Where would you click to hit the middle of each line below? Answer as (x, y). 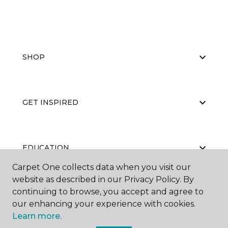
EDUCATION (46, 148)
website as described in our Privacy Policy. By (103, 179)
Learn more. (37, 216)
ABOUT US (42, 193)
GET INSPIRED (50, 103)
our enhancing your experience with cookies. (104, 204)
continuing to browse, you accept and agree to (108, 192)
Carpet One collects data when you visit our (102, 167)
